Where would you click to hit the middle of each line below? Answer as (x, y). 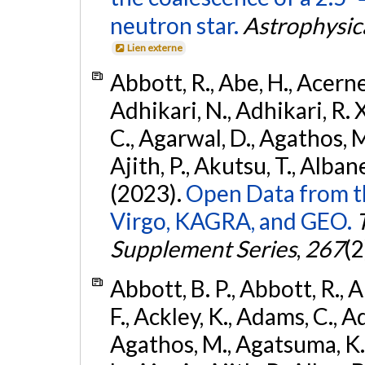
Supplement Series (203, 248)
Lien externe (155, 47)
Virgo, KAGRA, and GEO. (231, 221)
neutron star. (174, 25)
